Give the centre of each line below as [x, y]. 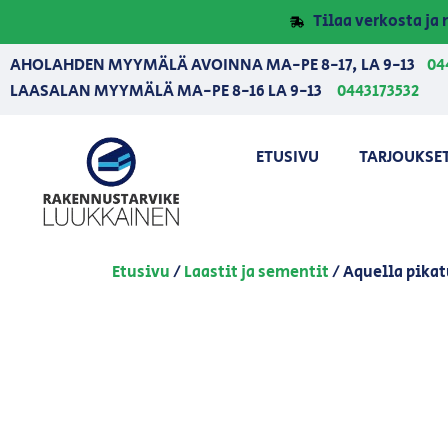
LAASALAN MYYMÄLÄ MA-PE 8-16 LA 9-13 [169, 91]
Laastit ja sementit [256, 272]
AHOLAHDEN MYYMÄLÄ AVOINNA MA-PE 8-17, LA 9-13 [218, 65]
